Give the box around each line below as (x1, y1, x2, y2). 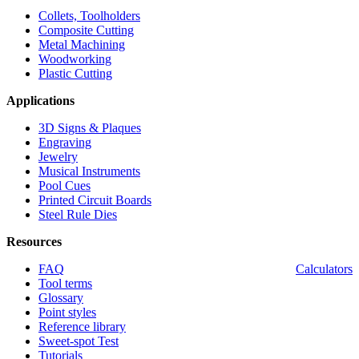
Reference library (38, 320, 126, 334)
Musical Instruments (38, 164, 140, 179)
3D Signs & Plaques (38, 121, 141, 135)
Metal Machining (38, 38, 125, 52)
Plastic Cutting (38, 67, 112, 81)
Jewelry (38, 150, 78, 164)
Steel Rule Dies (38, 208, 117, 222)
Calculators (296, 262, 353, 276)
